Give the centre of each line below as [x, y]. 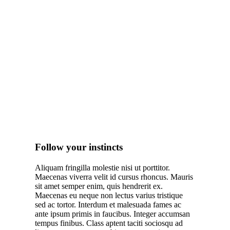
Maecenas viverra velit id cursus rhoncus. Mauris [114, 177]
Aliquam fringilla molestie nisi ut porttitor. [102, 167]
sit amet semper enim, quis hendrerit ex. [99, 186]
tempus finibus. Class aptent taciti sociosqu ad [109, 223]
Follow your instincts [79, 147]
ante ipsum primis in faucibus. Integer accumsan [112, 214]
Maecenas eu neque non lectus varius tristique [109, 195]
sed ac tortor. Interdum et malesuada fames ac [108, 204]
